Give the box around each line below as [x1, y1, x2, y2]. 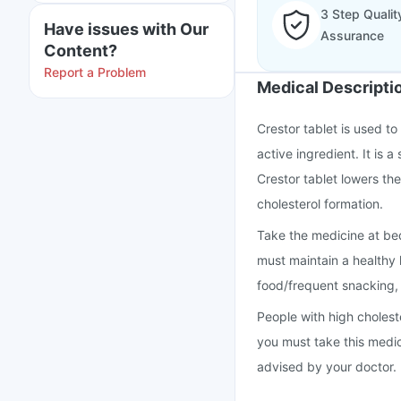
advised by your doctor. [257, 359, 397, 374]
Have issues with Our [44, 20, 209, 38]
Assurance [320, 28, 384, 43]
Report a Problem [44, 64, 146, 80]
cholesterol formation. [257, 196, 383, 211]
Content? [44, 41, 117, 60]
